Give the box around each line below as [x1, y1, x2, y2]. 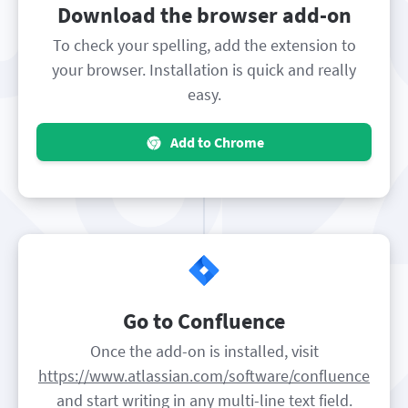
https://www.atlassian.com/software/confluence [38, 365, 370, 386]
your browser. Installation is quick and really [52, 59, 356, 80]
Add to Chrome [169, 133, 264, 151]
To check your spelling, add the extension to [52, 35, 356, 56]
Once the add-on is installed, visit [89, 341, 319, 362]
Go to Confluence [123, 307, 285, 335]
